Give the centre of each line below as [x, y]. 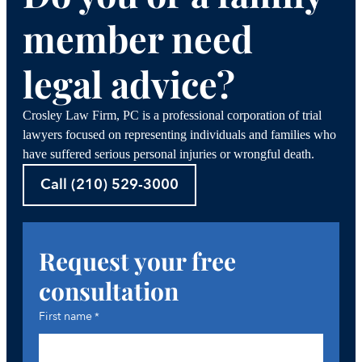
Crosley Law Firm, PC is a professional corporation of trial [172, 116]
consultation [109, 291]
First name [65, 317]
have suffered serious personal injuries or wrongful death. [168, 155]
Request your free [137, 261]
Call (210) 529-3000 [109, 185]
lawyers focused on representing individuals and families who [179, 135]
